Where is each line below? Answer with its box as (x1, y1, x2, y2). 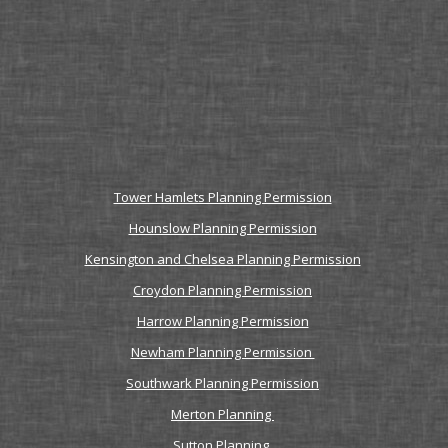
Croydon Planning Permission (133, 281, 312, 299)
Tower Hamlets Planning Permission (113, 188, 332, 206)
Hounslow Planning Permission (128, 219, 317, 237)
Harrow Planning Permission (136, 312, 309, 330)
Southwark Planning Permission (126, 374, 319, 392)
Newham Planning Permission (130, 343, 315, 361)
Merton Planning (171, 405, 274, 423)
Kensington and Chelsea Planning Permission (84, 250, 361, 268)
